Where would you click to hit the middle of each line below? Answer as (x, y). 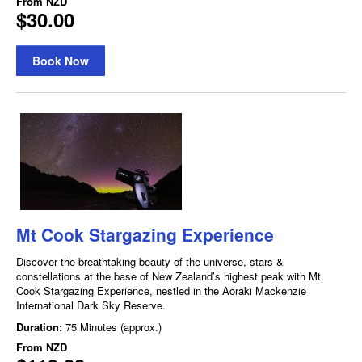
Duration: (41, 326)
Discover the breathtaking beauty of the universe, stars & (150, 261)
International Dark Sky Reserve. (91, 305)
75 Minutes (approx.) (114, 326)
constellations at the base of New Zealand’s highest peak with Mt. (170, 276)
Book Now (61, 60)
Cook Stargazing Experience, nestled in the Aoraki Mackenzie (161, 290)
